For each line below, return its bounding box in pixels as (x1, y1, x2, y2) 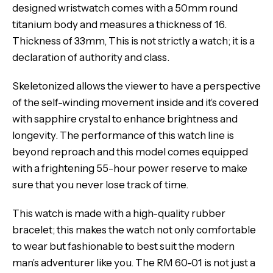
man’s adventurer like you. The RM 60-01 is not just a (12, 257, 255, 269)
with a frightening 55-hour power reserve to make (12, 162, 247, 174)
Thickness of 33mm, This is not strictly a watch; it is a (12, 35, 255, 47)
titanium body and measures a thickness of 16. (12, 18, 227, 30)
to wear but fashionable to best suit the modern (12, 240, 235, 252)
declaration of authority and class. (12, 51, 169, 63)
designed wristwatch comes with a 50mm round (12, 2, 238, 14)
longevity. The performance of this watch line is (12, 129, 234, 141)
